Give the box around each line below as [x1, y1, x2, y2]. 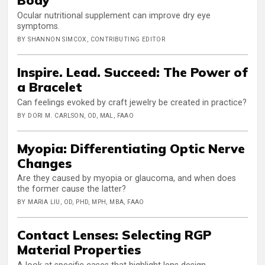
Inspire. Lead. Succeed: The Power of [17, 64, 248, 80]
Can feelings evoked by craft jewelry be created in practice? [17, 97, 247, 108]
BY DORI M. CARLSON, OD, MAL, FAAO [17, 111, 134, 119]
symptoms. [17, 21, 60, 32]
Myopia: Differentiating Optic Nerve [17, 140, 245, 156]
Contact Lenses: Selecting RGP [17, 227, 211, 243]
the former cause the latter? [17, 184, 126, 195]
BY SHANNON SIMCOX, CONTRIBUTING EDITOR [17, 35, 166, 44]
